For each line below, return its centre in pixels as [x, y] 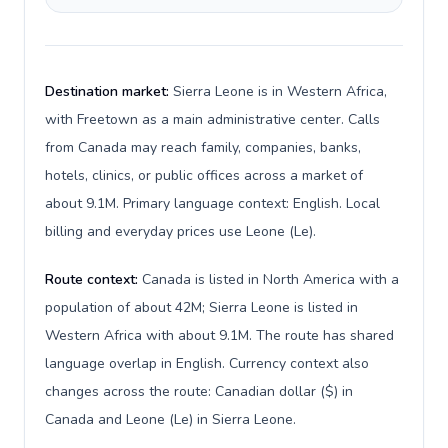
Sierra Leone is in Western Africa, [280, 91]
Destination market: [109, 91]
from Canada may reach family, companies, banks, [203, 147]
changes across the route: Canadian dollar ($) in [199, 391]
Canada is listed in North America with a [270, 279]
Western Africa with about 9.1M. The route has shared [219, 335]
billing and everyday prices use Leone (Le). [180, 231]
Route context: [93, 279]
